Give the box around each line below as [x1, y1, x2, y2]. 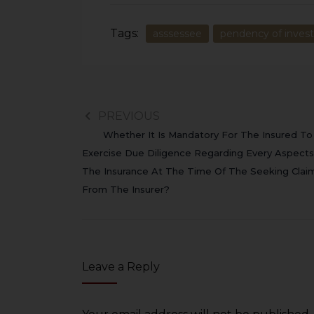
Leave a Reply [82, 260, 160, 274]
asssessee [153, 27, 202, 41]
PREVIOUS [98, 109, 160, 123]
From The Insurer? [82, 184, 170, 196]
